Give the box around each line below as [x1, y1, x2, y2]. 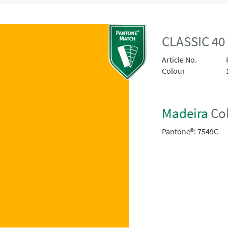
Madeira [162, 104, 209, 122]
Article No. [162, 54, 197, 65]
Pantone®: [162, 126, 196, 136]
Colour [162, 66, 186, 76]
